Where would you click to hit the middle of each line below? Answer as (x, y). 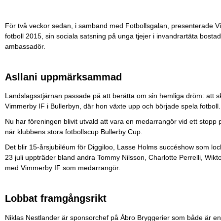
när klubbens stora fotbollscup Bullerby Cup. (74, 132)
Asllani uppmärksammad (63, 77)
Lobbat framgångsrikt (56, 199)
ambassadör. (25, 47)
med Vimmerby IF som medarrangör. (64, 168)
